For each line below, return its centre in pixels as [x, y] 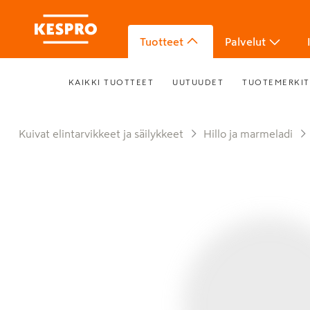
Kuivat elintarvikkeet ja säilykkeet [104, 134]
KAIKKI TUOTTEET [111, 82]
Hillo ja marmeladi [252, 134]
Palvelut [245, 42]
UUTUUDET [198, 82]
